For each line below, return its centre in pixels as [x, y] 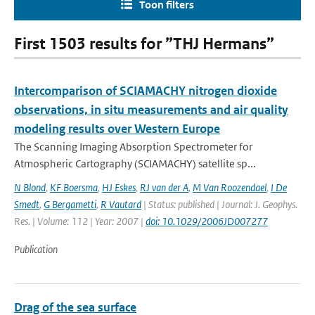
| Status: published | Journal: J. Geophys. [219, 204]
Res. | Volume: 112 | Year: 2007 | [80, 221]
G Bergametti [70, 204]
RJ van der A [164, 187]
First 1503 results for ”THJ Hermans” [144, 44]
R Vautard [121, 204]
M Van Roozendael [230, 187]
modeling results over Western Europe [117, 129]
